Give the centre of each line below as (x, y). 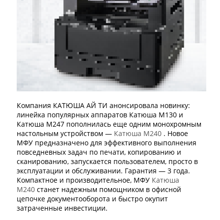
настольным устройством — (65, 133)
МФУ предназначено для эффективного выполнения (107, 142)
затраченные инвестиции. (62, 208)
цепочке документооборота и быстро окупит (92, 198)
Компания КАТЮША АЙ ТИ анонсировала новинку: (103, 105)
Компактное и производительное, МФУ (84, 180)
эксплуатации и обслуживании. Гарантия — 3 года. (103, 170)
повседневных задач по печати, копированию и (99, 152)
